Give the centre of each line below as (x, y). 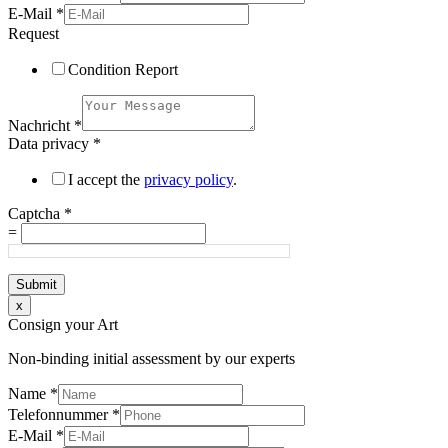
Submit (36, 284)
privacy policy (188, 179)
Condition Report (123, 69)
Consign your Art (63, 324)
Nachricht (41, 125)
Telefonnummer (60, 414)
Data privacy (50, 143)
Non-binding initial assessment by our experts (151, 358)
